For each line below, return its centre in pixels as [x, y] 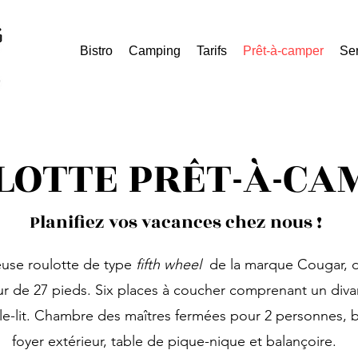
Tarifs [212, 51]
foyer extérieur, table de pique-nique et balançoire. [174, 341]
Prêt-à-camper [283, 51]
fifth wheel [169, 265]
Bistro [96, 51]
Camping [155, 51]
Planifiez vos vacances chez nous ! [178, 223]
